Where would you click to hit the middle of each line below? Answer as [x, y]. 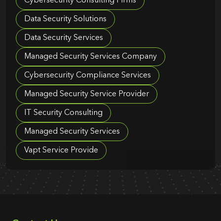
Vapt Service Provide [61, 151]
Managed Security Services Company [91, 57]
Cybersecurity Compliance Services [88, 76]
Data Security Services [64, 38]
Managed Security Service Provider [87, 94]
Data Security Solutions [65, 19]
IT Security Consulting [63, 113]
